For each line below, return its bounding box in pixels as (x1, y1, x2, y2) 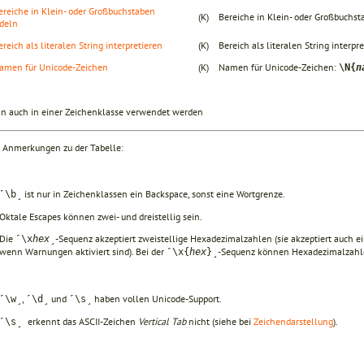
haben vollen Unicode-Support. (92, 292, 222, 305)
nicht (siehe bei (186, 314, 253, 327)
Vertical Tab (138, 314, 186, 327)
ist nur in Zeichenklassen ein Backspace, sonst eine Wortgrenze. (22, 187, 285, 200)
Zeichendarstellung (253, 314, 333, 327)
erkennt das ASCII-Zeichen (28, 314, 138, 327)
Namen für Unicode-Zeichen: (219, 60, 339, 73)
